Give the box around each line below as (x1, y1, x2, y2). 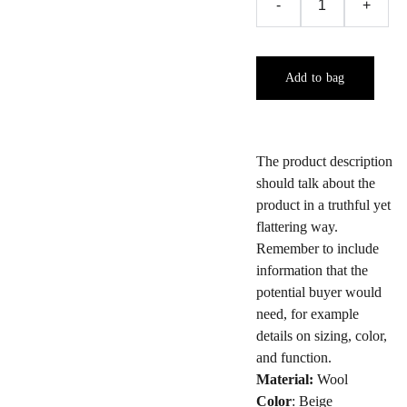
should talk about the (255, 175, 375, 191)
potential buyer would (255, 284, 382, 300)
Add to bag (284, 71, 345, 84)
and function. (255, 350, 332, 365)
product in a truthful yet (255, 197, 391, 213)
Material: (255, 372, 317, 387)
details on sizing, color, (255, 328, 387, 343)
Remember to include (255, 241, 379, 256)
